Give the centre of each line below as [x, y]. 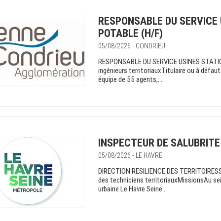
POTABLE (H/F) [130, 33]
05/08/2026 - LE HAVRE [130, 155]
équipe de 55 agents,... [130, 79]
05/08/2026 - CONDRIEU [132, 46]
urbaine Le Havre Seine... [132, 189]
